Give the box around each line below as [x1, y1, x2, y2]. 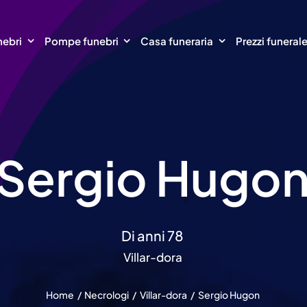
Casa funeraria [140, 34, 214, 47]
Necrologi [84, 288, 130, 301]
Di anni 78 [121, 227, 184, 244]
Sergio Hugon [197, 288, 260, 301]
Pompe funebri [44, 34, 119, 47]
